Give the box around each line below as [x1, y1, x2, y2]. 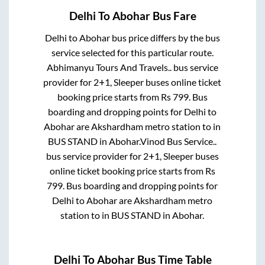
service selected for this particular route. [51, 46, 214, 58]
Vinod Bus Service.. [140, 135, 217, 147]
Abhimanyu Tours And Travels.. [46, 61, 172, 73]
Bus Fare [150, 9, 196, 22]
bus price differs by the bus [109, 31, 220, 43]
